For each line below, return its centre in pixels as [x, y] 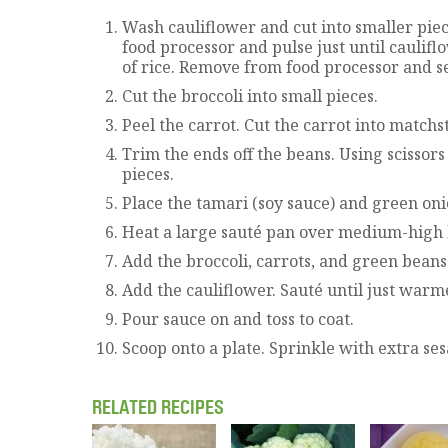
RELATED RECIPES [158, 407]
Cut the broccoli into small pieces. [250, 95]
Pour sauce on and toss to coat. [238, 318]
